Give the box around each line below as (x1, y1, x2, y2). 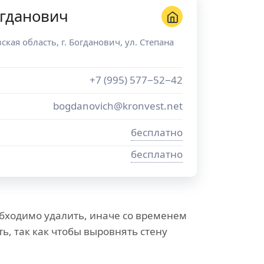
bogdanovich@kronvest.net (53, 99, 183, 113)
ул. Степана (125, 36, 174, 48)
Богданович (69, 36, 120, 48)
